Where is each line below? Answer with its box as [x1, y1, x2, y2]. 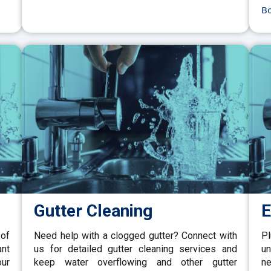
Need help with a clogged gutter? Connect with [34, 229, 237, 241]
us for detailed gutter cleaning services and [34, 243, 237, 255]
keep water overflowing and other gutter [34, 256, 237, 268]
